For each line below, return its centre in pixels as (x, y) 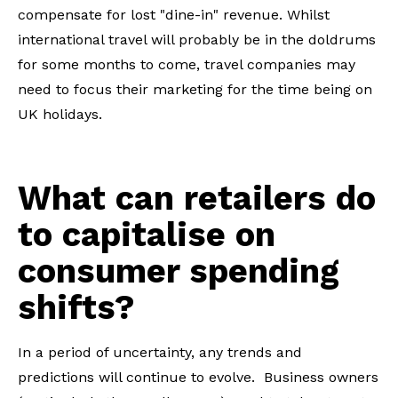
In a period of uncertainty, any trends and (160, 352)
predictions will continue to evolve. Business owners (198, 377)
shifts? (76, 307)
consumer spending (179, 271)
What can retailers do (197, 198)
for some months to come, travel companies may (187, 64)
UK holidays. (60, 114)
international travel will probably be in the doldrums (197, 39)
